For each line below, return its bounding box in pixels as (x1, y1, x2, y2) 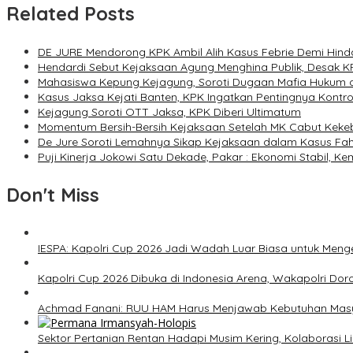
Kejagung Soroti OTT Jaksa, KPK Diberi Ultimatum (38, 105, 301, 120)
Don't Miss (6, 183, 99, 207)
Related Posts (6, 2, 135, 26)
